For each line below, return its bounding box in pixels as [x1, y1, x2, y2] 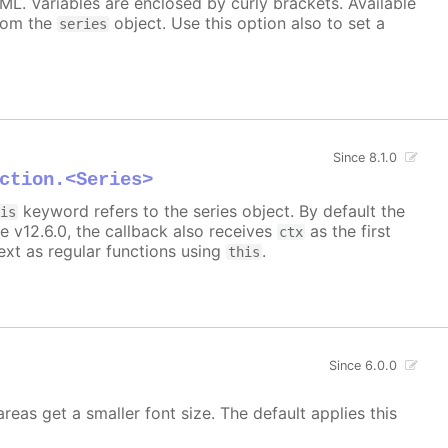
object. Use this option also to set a [109, 12, 386, 33]
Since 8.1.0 [333, 149, 398, 165]
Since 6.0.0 [329, 357, 398, 373]
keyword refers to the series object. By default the [18, 200, 406, 221]
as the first [305, 220, 392, 241]
